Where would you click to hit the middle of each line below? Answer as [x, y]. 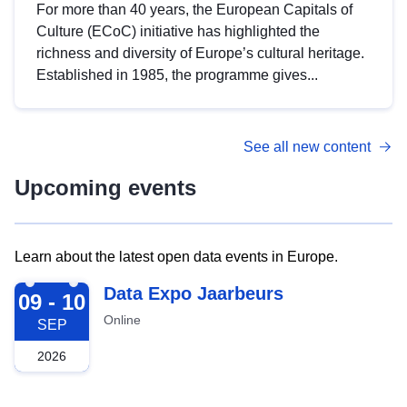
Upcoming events [105, 187]
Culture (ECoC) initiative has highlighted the [178, 31]
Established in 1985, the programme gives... [177, 74]
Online [122, 319]
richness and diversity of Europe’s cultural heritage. [200, 53]
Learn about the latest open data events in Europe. [176, 256]
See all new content [307, 146]
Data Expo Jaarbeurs [194, 293]
